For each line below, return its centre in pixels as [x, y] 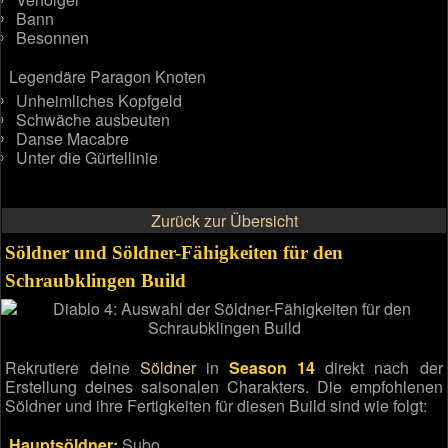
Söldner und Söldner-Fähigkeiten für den [174, 252]
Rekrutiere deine [72, 367]
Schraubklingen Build [96, 280]
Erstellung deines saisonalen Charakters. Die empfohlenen [224, 386]
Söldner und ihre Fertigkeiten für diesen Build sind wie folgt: [216, 405]
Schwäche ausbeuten [93, 119]
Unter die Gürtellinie [87, 157]
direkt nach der [379, 367]
